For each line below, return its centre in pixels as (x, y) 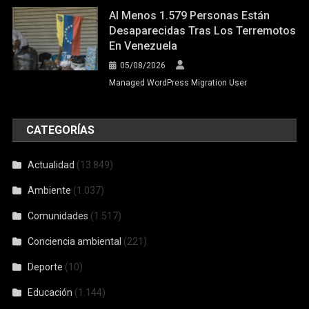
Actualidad (51, 165)
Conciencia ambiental (75, 241)
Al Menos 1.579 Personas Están (190, 15)
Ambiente (50, 190)
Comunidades (58, 216)
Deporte (46, 267)
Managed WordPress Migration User (178, 82)
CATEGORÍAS (61, 130)
